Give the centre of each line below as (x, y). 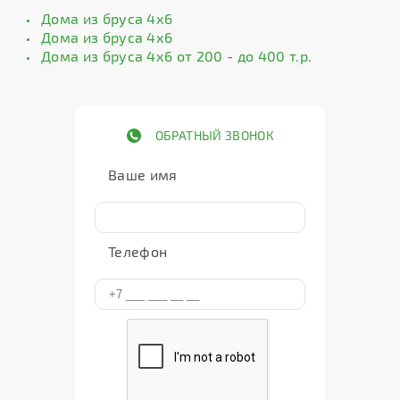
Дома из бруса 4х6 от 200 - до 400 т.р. (177, 56)
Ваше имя (143, 175)
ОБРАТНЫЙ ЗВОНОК (214, 135)
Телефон (138, 251)
